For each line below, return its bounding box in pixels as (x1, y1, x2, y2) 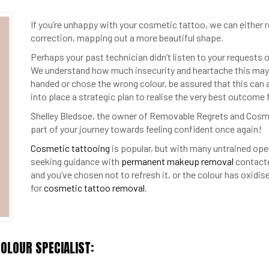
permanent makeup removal (121, 156, 234, 167)
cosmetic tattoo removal (43, 182, 145, 193)
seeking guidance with (30, 156, 121, 167)
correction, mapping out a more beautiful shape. (30, 32, 223, 43)
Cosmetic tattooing (30, 142, 110, 154)
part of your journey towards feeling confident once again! (30, 123, 262, 134)
